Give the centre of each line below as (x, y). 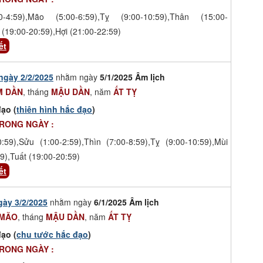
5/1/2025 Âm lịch (132, 77)
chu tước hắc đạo (52, 234)
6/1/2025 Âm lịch (127, 202)
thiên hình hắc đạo (54, 109)
